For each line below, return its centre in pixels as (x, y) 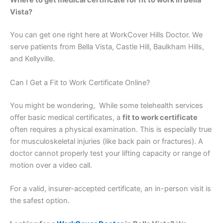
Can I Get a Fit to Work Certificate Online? (80, 82)
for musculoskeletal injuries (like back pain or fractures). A (107, 141)
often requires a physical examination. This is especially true (111, 129)
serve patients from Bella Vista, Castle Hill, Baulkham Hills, (107, 47)
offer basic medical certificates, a (66, 117)
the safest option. (40, 200)
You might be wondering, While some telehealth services (107, 105)
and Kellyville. (32, 59)
